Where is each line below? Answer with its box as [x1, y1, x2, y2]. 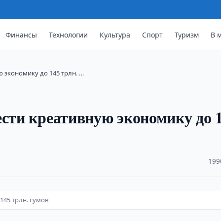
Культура [100, 30, 131, 39]
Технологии [49, 30, 88, 39]
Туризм [175, 30, 199, 39]
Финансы [5, 30, 37, 39]
